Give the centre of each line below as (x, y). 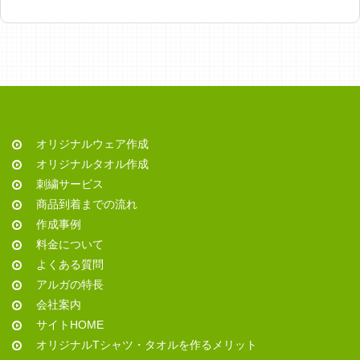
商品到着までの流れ (87, 205)
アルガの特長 (70, 285)
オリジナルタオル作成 (92, 164)
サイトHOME (70, 325)
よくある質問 (70, 265)
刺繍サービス (70, 184)
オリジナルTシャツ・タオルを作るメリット (147, 345)
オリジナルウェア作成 (92, 144)
